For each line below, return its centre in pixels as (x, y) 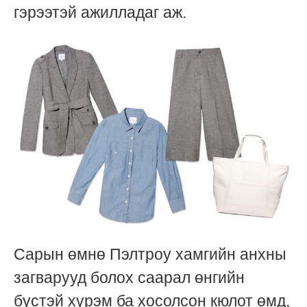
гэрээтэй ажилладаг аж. (100, 13)
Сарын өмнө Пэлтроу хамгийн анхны (150, 254)
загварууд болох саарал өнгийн (129, 277)
